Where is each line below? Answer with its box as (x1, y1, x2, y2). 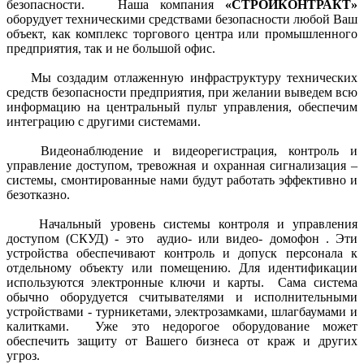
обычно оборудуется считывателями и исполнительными (6, 290, 357, 304)
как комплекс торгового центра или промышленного (51, 27, 358, 41)
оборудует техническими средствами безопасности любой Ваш (6, 12, 357, 26)
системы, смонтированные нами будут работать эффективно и (6, 173, 357, 187)
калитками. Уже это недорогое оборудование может (6, 319, 357, 333)
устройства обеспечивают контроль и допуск (6, 246, 286, 260)
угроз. (6, 349, 43, 362)
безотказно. (6, 188, 73, 201)
